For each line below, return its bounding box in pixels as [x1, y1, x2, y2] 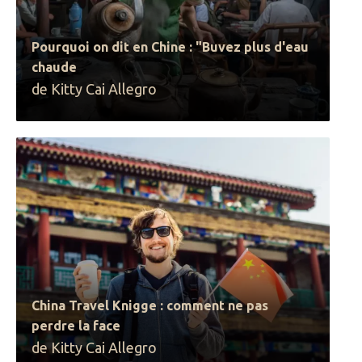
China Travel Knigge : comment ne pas [32, 298, 269, 313]
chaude [32, 60, 78, 74]
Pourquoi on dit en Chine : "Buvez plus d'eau [32, 40, 309, 54]
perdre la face [32, 318, 121, 333]
